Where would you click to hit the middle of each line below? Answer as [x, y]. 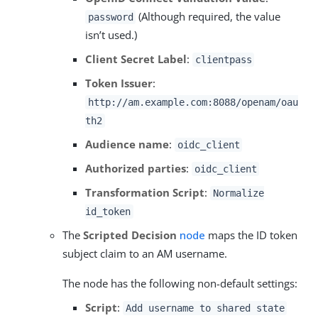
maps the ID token [251, 235]
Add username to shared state [205, 308]
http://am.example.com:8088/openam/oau [193, 102]
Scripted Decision [130, 235]
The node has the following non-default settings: [180, 283]
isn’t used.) [111, 34]
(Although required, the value [208, 16]
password [110, 17]
